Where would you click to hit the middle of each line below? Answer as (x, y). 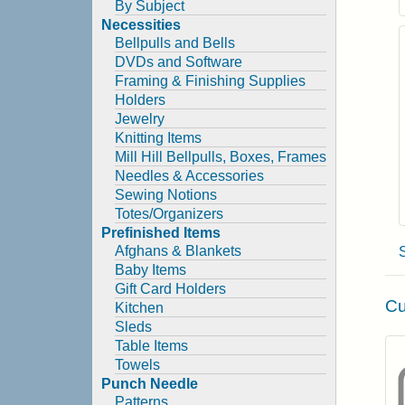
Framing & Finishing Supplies (210, 81)
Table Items (151, 346)
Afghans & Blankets (178, 251)
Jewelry (140, 119)
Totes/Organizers (169, 214)
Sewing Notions (166, 195)
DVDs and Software (179, 62)
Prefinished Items (161, 233)
